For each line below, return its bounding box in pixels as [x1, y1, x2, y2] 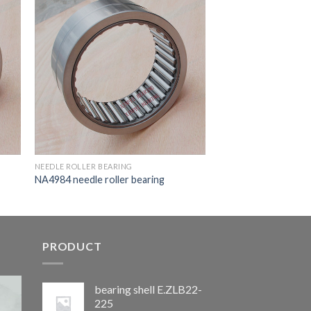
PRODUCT [42, 239, 102, 253]
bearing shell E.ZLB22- [94, 282, 202, 296]
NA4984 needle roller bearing [34, 174, 165, 186]
